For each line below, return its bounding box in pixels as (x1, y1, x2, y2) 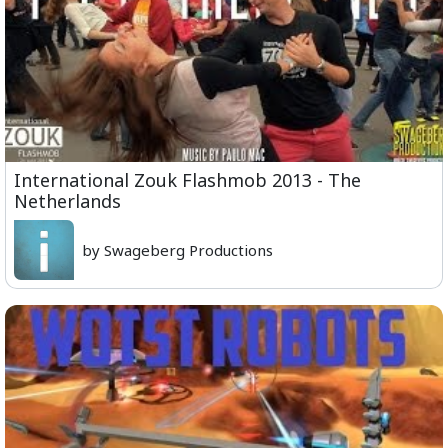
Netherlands (14, 189, 121, 214)
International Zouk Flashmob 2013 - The (14, 168, 361, 193)
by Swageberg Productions (82, 240, 273, 261)
